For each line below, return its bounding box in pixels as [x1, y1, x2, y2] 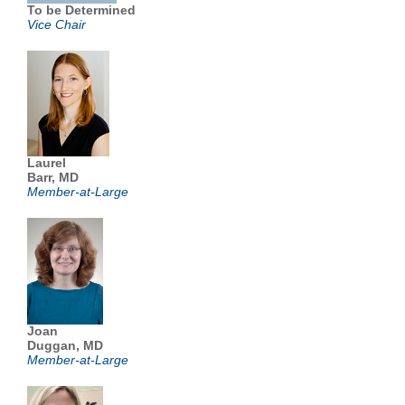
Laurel [27, 155, 66, 170]
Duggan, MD [27, 338, 103, 353]
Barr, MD [27, 170, 79, 184]
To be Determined [27, 3, 136, 17]
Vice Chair [27, 17, 86, 32]
